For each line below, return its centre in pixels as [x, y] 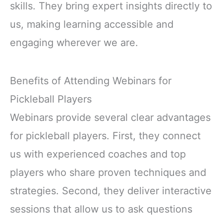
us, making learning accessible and [92, 24]
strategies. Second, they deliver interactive [111, 191]
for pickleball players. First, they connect [105, 136]
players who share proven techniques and [108, 172]
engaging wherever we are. [74, 42]
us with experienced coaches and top [98, 154]
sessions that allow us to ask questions [101, 209]
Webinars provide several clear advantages [110, 117]
